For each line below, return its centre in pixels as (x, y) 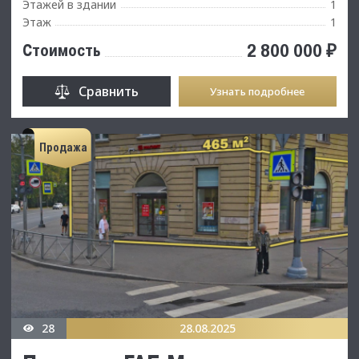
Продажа (63, 148)
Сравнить (108, 91)
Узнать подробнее (258, 91)
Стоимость (61, 50)
